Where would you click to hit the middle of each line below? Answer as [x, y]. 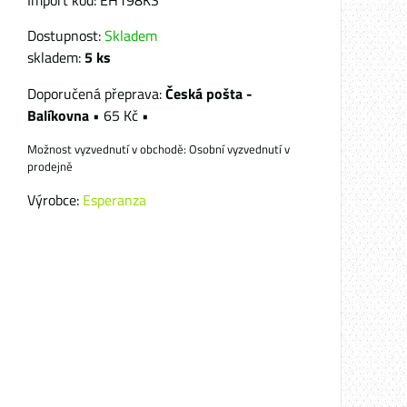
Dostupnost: [66, 35]
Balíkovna [60, 115]
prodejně [50, 166]
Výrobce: [55, 200]
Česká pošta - [209, 94]
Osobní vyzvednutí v [239, 149]
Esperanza [114, 200]
